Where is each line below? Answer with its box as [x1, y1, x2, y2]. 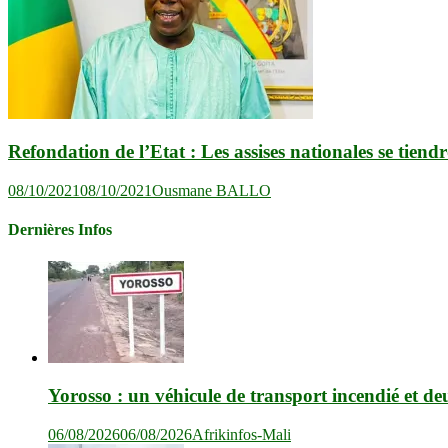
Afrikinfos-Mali [192, 426, 291, 444]
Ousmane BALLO [152, 182, 271, 200]
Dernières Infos [8, 221, 112, 239]
